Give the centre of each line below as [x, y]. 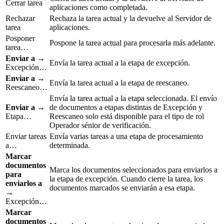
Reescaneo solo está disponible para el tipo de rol [127, 116]
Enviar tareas [26, 136]
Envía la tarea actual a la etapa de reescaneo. [119, 83]
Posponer [20, 38]
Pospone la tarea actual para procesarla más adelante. [132, 43]
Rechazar [20, 18]
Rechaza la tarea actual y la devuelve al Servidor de [130, 18]
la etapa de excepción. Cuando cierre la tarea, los [126, 179]
